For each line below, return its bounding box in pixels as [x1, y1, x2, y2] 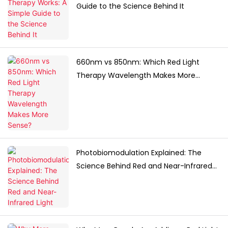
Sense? [76, 83, 102, 94]
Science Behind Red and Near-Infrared [76, 161, 212, 172]
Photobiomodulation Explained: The [76, 148, 202, 158]
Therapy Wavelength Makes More [76, 70, 195, 81]
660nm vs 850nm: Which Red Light [76, 57, 199, 68]
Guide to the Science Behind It [76, 1, 184, 12]
